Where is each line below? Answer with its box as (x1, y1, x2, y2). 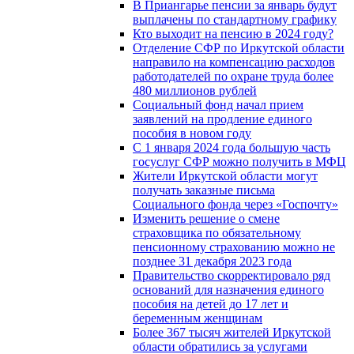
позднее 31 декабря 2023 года (133, 254, 292, 268)
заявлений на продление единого (133, 111, 312, 126)
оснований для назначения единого (133, 282, 324, 296)
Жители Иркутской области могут (133, 168, 318, 183)
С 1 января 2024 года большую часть (133, 140, 330, 154)
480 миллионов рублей (133, 83, 257, 97)
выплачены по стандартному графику (133, 12, 337, 26)
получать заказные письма (133, 183, 275, 197)
